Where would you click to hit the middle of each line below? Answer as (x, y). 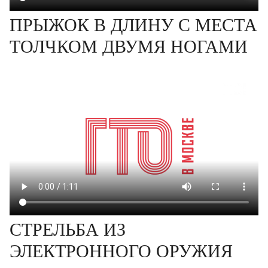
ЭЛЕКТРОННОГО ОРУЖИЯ (121, 251)
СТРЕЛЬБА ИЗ (68, 229)
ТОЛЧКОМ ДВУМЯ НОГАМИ (129, 46)
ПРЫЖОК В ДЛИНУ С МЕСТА (133, 25)
